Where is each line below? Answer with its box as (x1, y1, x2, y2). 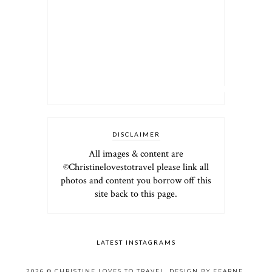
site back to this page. (95, 187, 177, 200)
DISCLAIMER (112, 130, 160, 138)
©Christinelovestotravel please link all (63, 160, 209, 174)
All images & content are (89, 147, 183, 160)
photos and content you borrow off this (61, 174, 211, 187)
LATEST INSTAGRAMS (96, 238, 176, 246)
